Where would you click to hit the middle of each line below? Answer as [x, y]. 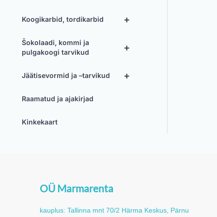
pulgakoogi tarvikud [55, 52]
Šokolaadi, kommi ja [55, 42]
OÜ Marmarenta [77, 188]
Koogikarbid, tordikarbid [63, 19]
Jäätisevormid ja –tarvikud [66, 75]
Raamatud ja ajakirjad [58, 99]
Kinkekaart [40, 122]
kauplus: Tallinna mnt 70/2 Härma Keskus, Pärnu [114, 210]
